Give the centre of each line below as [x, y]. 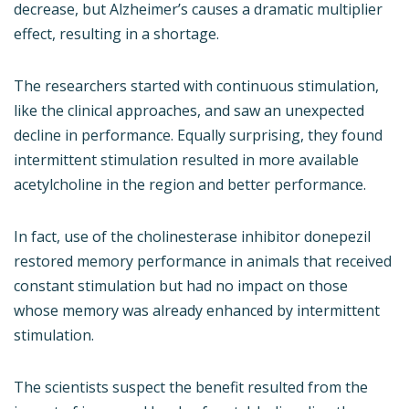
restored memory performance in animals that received [203, 262]
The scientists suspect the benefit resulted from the [191, 388]
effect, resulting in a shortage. [116, 34]
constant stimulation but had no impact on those [181, 286]
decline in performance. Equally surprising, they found [198, 136]
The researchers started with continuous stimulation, [196, 86]
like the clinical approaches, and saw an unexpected [189, 111]
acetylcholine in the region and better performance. [190, 185]
